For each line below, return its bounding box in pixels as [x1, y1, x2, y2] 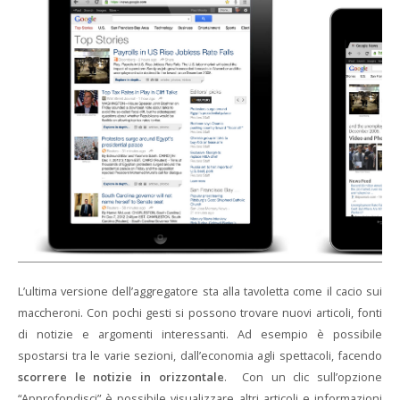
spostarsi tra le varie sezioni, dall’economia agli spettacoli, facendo [18, 347, 382, 363]
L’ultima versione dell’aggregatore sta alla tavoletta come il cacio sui [18, 283, 382, 299]
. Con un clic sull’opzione [223, 369, 383, 385]
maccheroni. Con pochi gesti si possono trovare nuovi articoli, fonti [18, 304, 382, 321]
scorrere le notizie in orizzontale [18, 369, 224, 385]
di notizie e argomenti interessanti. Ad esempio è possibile [18, 326, 382, 342]
